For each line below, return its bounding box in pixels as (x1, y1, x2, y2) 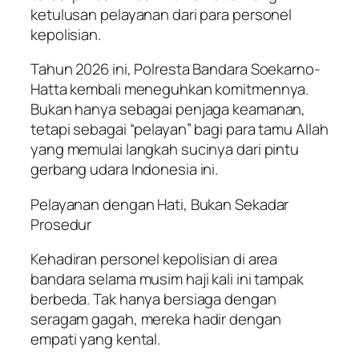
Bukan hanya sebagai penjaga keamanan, (30, 99, 306, 120)
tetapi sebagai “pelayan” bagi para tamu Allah (30, 119, 329, 140)
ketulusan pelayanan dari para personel (30, 3, 292, 25)
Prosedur (30, 213, 92, 235)
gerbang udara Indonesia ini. (30, 159, 219, 180)
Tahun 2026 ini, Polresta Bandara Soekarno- (30, 58, 321, 80)
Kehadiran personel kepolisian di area (30, 248, 278, 270)
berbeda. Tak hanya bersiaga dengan (30, 288, 276, 310)
